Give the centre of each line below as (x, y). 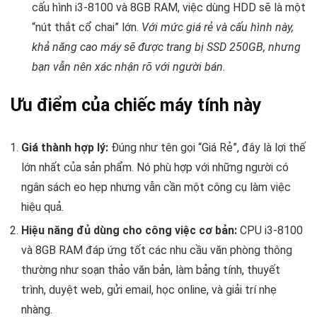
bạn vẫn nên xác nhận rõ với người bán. (129, 67)
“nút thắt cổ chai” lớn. (87, 27)
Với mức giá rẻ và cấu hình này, (218, 27)
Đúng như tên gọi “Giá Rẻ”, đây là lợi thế (207, 147)
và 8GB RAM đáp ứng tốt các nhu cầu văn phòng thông (157, 250)
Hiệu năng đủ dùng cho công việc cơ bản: (129, 230)
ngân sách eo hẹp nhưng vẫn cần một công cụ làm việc (156, 187)
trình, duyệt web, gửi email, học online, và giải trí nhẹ (149, 289)
